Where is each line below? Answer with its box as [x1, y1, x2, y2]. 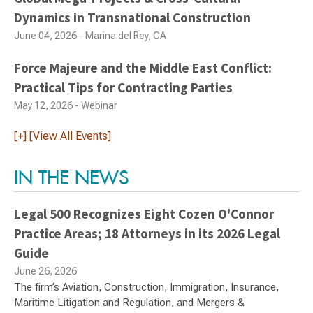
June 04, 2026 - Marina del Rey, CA [14, 29, 166, 41]
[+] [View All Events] [14, 129, 111, 143]
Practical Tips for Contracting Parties [14, 78, 233, 96]
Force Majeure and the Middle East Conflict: [14, 59, 272, 76]
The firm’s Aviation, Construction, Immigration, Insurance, [14, 280, 279, 293]
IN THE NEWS [14, 165, 129, 189]
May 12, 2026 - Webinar [14, 99, 117, 111]
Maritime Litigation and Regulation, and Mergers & [14, 296, 245, 309]
